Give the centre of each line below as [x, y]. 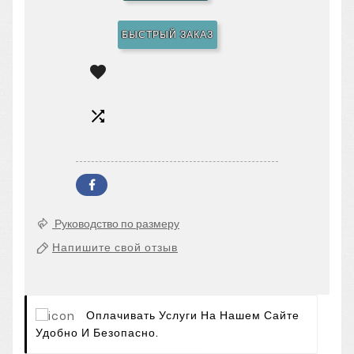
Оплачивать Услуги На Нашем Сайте [193, 316]
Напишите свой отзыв [115, 248]
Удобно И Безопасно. [97, 332]
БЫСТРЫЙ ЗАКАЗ [168, 35]
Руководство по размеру [116, 224]
